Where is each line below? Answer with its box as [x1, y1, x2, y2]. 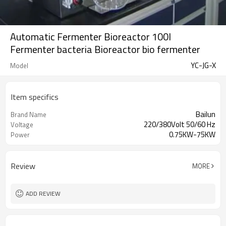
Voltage [11, 120, 33, 130]
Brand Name [11, 109, 46, 120]
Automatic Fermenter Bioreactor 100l [10, 29, 171, 44]
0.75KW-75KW [169, 129, 215, 140]
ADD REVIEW [26, 189, 61, 198]
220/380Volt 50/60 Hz [144, 119, 215, 130]
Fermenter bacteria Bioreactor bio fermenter [10, 41, 200, 57]
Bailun [196, 108, 215, 120]
